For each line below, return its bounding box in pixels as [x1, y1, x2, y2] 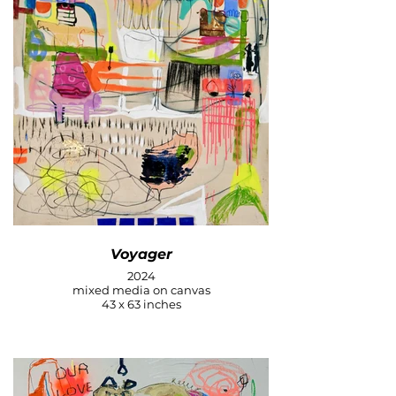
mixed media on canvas [72, 283, 210, 298]
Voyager [110, 246, 172, 263]
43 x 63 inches [101, 297, 181, 312]
